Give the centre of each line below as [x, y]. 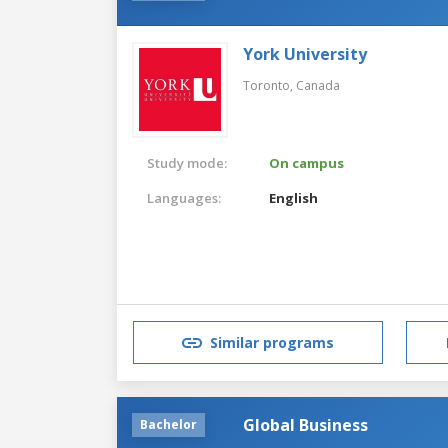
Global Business [305, 424]
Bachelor [168, 424]
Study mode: [187, 162]
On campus [307, 162]
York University [305, 53]
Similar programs [272, 343]
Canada [318, 85]
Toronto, [269, 85]
